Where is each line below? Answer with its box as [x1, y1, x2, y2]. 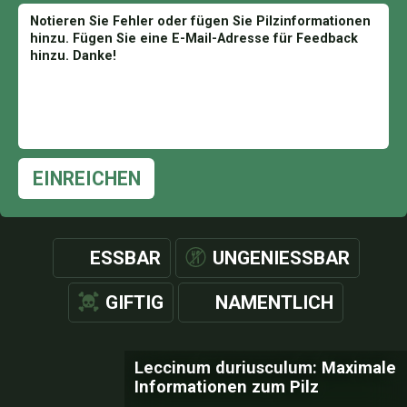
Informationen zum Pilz [134, 377, 319, 396]
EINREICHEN [32, 167, 141, 190]
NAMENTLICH [215, 292, 333, 313]
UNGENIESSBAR [212, 247, 338, 269]
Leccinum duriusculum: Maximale [134, 358, 396, 377]
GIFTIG [105, 292, 164, 313]
